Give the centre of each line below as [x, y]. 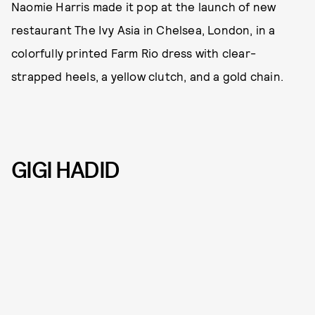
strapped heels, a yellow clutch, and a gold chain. [148, 76]
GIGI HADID [65, 171]
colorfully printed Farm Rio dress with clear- [134, 53]
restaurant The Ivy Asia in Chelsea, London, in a [143, 30]
